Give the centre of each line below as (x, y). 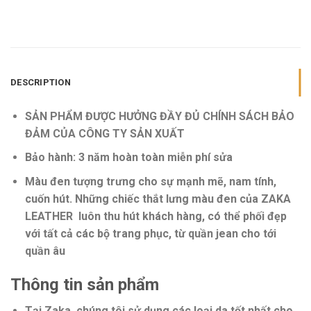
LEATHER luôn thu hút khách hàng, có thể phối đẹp (155, 217)
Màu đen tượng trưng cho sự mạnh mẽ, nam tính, (150, 182)
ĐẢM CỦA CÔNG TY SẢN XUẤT (104, 133)
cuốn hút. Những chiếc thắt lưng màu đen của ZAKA (158, 199)
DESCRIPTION (41, 82)
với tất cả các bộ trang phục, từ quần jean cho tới (150, 234)
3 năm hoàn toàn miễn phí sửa (154, 158)
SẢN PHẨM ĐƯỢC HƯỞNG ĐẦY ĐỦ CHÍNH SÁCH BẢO (159, 116)
